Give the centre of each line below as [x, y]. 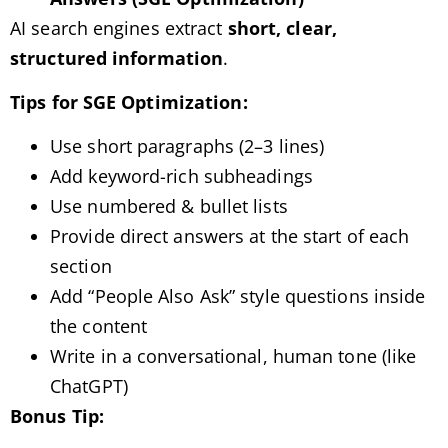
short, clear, [282, 27]
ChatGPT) [89, 386]
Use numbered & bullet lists [169, 206]
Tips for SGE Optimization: [129, 101]
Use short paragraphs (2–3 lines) [187, 146]
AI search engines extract [119, 27]
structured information [117, 57]
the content [99, 326]
